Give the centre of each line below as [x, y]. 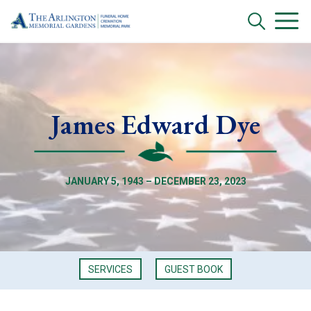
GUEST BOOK [194, 269]
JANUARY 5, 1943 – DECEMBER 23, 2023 [155, 181]
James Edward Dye [155, 124]
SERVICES [110, 269]
